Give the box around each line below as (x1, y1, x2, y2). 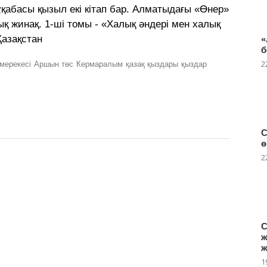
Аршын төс (34, 59, 73, 69)
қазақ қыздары (126, 59, 178, 69)
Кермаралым (76, 59, 123, 69)
